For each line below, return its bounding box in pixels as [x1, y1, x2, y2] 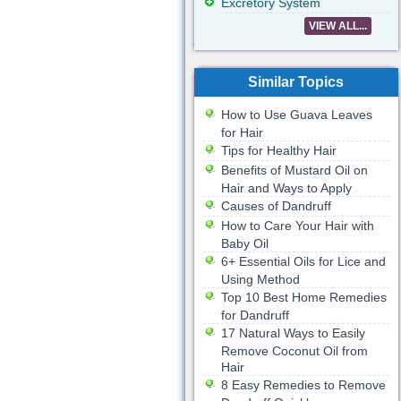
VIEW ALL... [308, 20, 367, 32]
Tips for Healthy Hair [220, 143, 337, 158]
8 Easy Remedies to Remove [220, 378, 386, 392]
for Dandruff [220, 308, 289, 322]
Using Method [220, 272, 300, 286]
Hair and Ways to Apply [220, 181, 352, 195]
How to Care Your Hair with [220, 218, 374, 233]
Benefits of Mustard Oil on [220, 163, 368, 177]
